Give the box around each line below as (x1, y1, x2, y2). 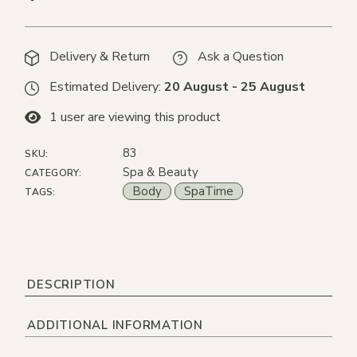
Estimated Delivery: (49, 78, 165, 96)
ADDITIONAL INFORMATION (27, 316, 203, 333)
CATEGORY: (25, 166, 82, 179)
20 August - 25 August (164, 78, 306, 96)
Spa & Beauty (123, 163, 199, 180)
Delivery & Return (49, 48, 151, 66)
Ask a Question (198, 48, 284, 66)
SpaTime (184, 182, 234, 199)
